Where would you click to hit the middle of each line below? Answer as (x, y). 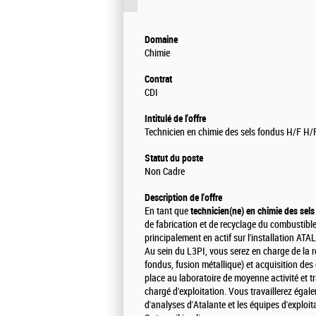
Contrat (158, 79)
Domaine (161, 40)
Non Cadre (165, 172)
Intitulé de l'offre (175, 119)
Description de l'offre (183, 198)
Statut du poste (174, 158)
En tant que (166, 212)
